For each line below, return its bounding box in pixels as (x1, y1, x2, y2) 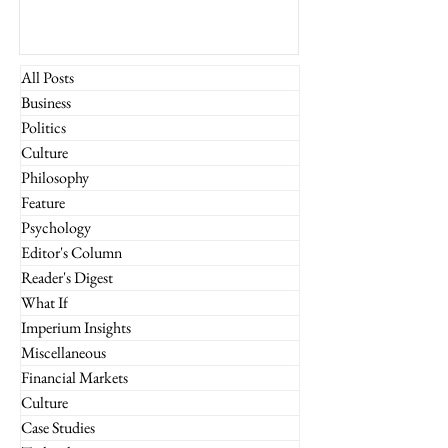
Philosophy (21, 166, 89, 188)
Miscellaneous (21, 341, 106, 363)
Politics (21, 116, 66, 138)
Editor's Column (21, 241, 122, 263)
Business (21, 91, 71, 113)
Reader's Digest (21, 266, 113, 288)
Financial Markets (21, 366, 128, 388)
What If (21, 291, 68, 313)
